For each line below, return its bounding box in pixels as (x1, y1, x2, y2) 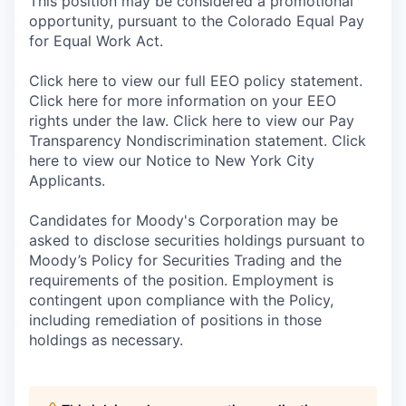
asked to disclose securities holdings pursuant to (29, 231, 365, 249)
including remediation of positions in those (29, 311, 322, 329)
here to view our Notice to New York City (29, 151, 314, 169)
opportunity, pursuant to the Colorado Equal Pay (29, 12, 364, 30)
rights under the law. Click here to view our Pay (29, 111, 354, 130)
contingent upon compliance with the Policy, (29, 291, 333, 309)
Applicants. (29, 171, 105, 189)
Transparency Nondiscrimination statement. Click (29, 131, 366, 150)
